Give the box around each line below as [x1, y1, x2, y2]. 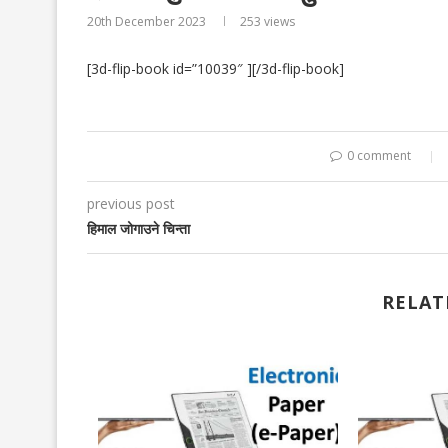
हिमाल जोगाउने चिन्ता [87, 219, 190, 238]
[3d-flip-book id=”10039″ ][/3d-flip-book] [87, 59, 344, 78]
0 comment [347, 147, 411, 164]
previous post [87, 194, 175, 213]
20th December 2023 [87, 13, 206, 30]
